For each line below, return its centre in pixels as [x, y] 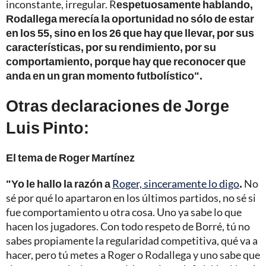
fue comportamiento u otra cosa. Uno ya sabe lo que [124, 212]
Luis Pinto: [47, 127]
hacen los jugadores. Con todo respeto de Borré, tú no [128, 226]
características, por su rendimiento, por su [111, 47]
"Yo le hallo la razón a [59, 183]
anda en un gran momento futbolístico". [104, 75]
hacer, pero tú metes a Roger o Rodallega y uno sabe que [133, 254]
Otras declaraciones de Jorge [118, 105]
